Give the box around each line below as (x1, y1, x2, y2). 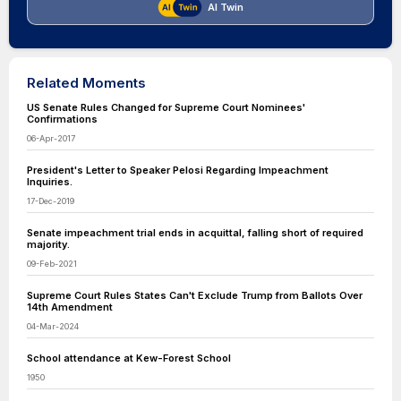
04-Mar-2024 (27, 321, 79, 331)
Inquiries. (27, 175, 73, 188)
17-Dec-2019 (27, 196, 74, 206)
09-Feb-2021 (27, 259, 77, 269)
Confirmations (27, 113, 98, 125)
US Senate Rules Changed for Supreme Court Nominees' (27, 101, 305, 114)
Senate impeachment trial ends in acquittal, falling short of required (27, 226, 363, 239)
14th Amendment (27, 301, 113, 313)
